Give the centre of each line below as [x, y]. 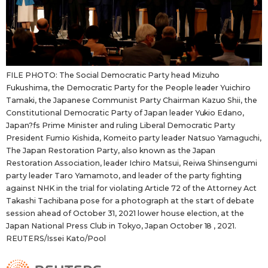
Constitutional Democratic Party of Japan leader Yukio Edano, [125, 113]
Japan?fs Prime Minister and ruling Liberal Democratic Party [121, 126]
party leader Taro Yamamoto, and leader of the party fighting [124, 176]
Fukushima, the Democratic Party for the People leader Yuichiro [129, 88]
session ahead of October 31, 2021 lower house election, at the [125, 214]
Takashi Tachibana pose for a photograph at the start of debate [130, 201]
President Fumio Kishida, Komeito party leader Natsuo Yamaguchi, [134, 138]
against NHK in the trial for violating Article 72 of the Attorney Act [132, 188]
